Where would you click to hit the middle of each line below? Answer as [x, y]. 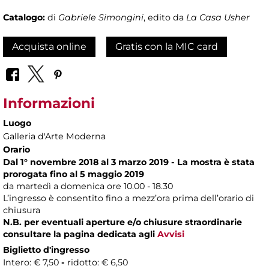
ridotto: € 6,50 [98, 262]
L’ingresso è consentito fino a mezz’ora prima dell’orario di [128, 198]
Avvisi [170, 234]
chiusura [22, 210]
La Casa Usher [218, 18]
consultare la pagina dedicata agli [79, 234]
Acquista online [49, 47]
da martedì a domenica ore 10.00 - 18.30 [88, 186]
